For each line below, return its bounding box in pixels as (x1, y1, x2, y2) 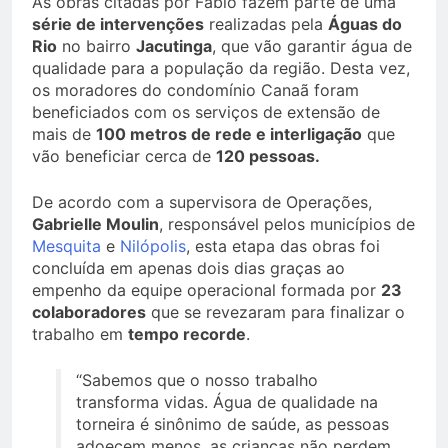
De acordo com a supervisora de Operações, (32, 192, 372, 213)
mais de (32, 124, 96, 145)
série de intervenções (32, 14, 204, 35)
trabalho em (32, 324, 128, 345)
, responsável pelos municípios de (159, 214, 415, 235)
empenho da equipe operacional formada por (32, 280, 381, 301)
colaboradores (32, 302, 146, 323)
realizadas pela (204, 14, 328, 35)
